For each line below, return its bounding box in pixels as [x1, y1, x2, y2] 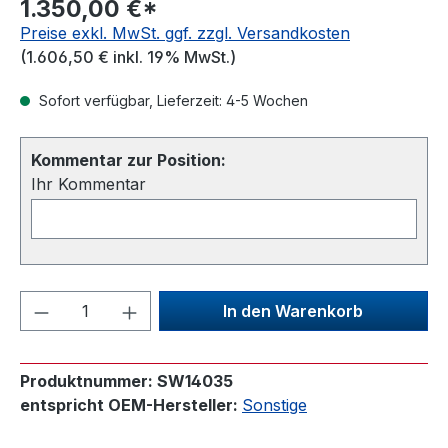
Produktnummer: [20, 371, 157, 391]
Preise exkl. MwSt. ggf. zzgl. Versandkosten [20, 23, 350, 43]
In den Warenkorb [223, 301, 364, 321]
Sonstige [242, 395, 307, 415]
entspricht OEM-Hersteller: [20, 395, 242, 415]
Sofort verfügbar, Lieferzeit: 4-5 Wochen [35, 92, 308, 109]
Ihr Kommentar [31, 174, 146, 194]
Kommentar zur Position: [31, 150, 226, 170]
